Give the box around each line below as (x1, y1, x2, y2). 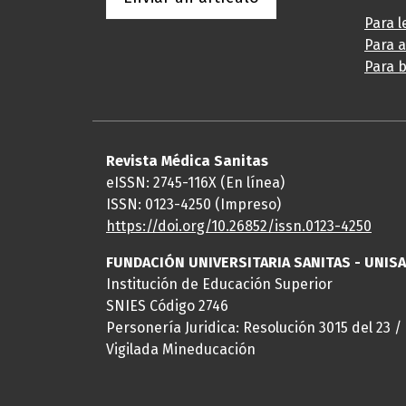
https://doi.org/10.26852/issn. (106, 217, 305, 236)
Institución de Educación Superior (106, 275, 333, 294)
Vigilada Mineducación (106, 341, 256, 359)
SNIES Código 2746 (106, 297, 228, 315)
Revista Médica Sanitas (106, 152, 268, 170)
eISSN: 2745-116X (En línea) (106, 174, 285, 192)
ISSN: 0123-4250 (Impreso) (106, 196, 281, 214)
